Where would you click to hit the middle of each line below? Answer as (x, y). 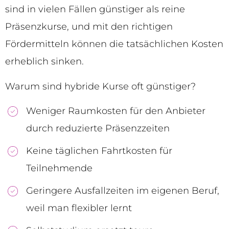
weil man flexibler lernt (79, 208)
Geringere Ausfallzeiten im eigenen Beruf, (123, 190)
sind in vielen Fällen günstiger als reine (95, 9)
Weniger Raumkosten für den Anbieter (116, 111)
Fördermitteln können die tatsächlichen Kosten (114, 44)
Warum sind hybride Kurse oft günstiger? (100, 86)
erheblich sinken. (44, 62)
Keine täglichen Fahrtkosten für (99, 151)
